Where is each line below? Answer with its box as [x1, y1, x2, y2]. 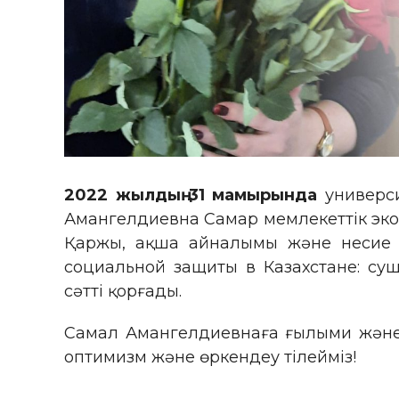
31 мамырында [188, 184, 318, 205]
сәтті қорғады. [64, 281, 182, 301]
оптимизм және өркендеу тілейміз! [64, 346, 356, 367]
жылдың [108, 184, 189, 205]
